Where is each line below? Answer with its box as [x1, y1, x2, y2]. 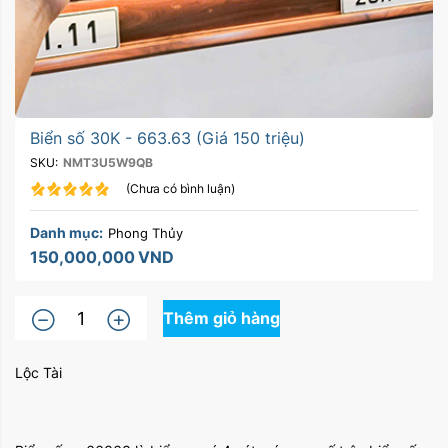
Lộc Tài [15, 364, 62, 381]
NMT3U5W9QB [63, 155, 153, 170]
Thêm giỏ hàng [163, 307, 280, 328]
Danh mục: [30, 224, 103, 241]
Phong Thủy [108, 225, 183, 241]
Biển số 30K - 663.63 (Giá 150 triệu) [30, 128, 305, 148]
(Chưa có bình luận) [126, 181, 235, 196]
